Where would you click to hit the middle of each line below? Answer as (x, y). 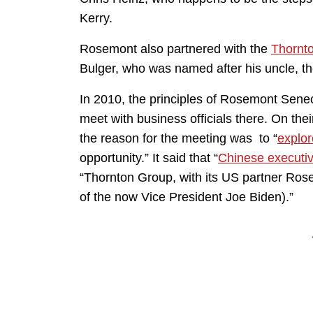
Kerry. (96, 19)
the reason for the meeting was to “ (179, 139)
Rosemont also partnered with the (175, 49)
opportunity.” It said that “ (149, 158)
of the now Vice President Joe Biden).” (187, 197)
